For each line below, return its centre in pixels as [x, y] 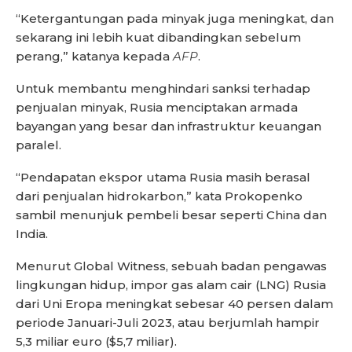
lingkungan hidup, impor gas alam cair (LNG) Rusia [171, 285]
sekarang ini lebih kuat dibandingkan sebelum [158, 38]
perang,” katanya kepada [94, 57]
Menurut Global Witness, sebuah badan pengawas [171, 266]
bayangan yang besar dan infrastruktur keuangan [169, 126]
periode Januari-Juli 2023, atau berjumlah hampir [168, 323]
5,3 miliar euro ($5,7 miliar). [96, 342]
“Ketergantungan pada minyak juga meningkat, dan [175, 19]
